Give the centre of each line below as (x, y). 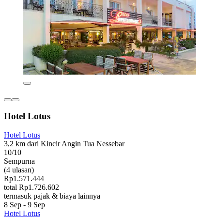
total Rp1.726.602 (31, 187)
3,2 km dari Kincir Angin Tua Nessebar (64, 143)
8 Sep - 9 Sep (24, 204)
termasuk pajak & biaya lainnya (52, 196)
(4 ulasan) (19, 170)
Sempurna (19, 161)
